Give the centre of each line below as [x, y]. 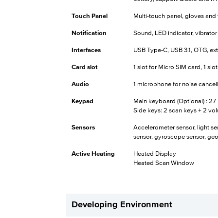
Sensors [83, 127]
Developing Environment [122, 205]
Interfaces [86, 50]
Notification [89, 33]
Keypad [82, 101]
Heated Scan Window [163, 163]
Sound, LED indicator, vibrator [175, 33]
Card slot [84, 67]
